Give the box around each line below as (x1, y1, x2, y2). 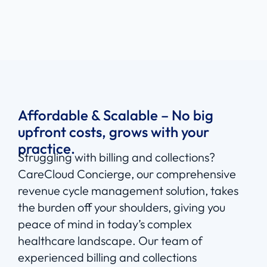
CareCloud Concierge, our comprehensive (18, 166, 236, 182)
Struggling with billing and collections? (18, 150, 215, 165)
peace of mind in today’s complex (18, 216, 192, 232)
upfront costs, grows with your (18, 123, 209, 141)
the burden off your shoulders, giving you (18, 200, 225, 215)
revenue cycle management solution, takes (18, 183, 238, 198)
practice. (18, 139, 75, 158)
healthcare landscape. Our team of (18, 233, 203, 249)
